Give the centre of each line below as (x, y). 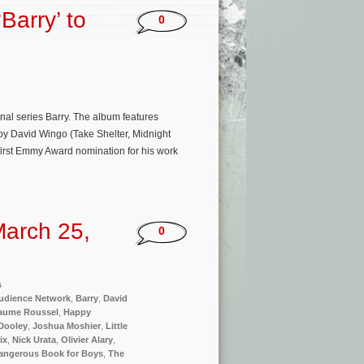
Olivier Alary (87, 340)
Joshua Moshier (67, 326)
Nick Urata (34, 340)
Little (117, 326)
